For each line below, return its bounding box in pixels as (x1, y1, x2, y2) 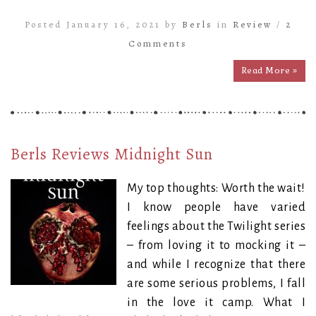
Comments (128, 37, 188, 49)
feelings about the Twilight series (127, 219, 305, 233)
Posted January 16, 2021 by (24, 18, 182, 30)
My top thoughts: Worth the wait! (127, 181, 305, 195)
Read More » (241, 64, 297, 76)
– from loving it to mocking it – (127, 238, 305, 252)
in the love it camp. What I (127, 296, 305, 309)
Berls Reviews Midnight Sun (11, 142, 213, 165)
